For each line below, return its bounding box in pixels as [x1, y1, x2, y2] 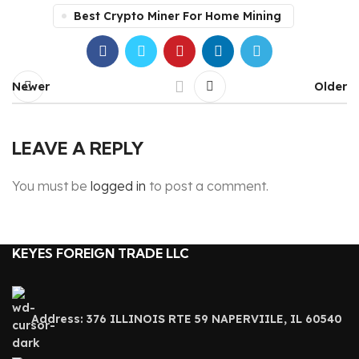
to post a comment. [146, 178, 268, 195]
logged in [91, 178, 146, 195]
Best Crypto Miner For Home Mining [74, 9, 281, 24]
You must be [12, 178, 91, 195]
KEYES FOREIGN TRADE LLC [12, 245, 189, 262]
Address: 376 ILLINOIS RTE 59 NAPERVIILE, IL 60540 [31, 312, 342, 327]
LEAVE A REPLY [12, 137, 143, 160]
